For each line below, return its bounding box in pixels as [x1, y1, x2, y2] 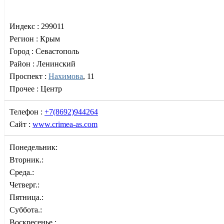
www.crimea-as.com [32, 119, 97, 128]
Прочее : [9, 84, 40, 93]
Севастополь [35, 46, 79, 55]
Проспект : [9, 71, 48, 80]
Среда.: [9, 167, 34, 176]
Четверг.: [9, 180, 39, 189]
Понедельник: [9, 142, 57, 151]
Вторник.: [9, 155, 43, 164]
